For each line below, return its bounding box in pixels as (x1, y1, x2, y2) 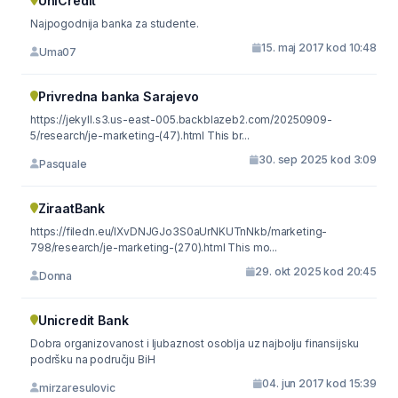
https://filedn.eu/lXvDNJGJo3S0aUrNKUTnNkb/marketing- (30, 225, 328, 238)
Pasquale (38, 156, 87, 171)
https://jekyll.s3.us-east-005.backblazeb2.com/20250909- (30, 113, 332, 126)
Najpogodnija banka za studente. (30, 17, 199, 30)
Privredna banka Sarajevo (37, 89, 199, 104)
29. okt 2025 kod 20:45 (255, 265, 377, 278)
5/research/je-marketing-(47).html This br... (30, 129, 250, 142)
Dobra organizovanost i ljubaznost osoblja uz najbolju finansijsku (30, 337, 360, 350)
